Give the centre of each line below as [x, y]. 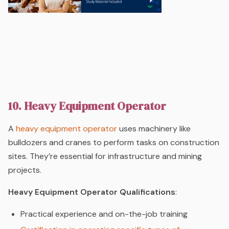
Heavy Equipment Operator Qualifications [92, 192]
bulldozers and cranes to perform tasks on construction [114, 143]
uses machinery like [154, 129]
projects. [25, 170]
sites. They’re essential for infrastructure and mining [105, 156]
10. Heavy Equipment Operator [87, 106]
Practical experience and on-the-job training [104, 214]
